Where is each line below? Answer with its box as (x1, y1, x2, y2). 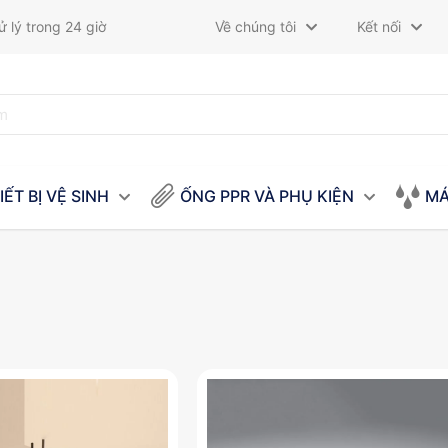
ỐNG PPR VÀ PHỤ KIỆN (180, 186, 354, 207)
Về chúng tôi (214, 18, 296, 35)
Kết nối (356, 18, 401, 35)
